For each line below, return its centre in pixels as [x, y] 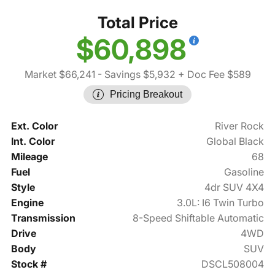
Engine [27, 203]
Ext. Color [34, 126]
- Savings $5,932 [135, 75]
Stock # [29, 264]
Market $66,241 [60, 75]
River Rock [240, 126]
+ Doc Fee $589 [213, 75]
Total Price [137, 23]
